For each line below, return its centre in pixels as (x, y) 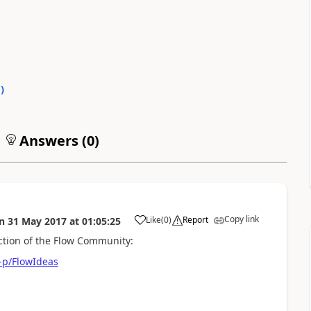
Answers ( (51, 140)
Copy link (241, 219)
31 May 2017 (37, 221)
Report (195, 219)
